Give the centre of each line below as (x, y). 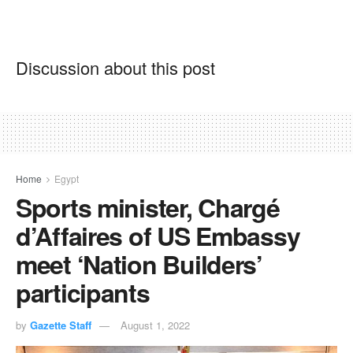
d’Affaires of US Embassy (158, 235)
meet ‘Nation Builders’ (139, 264)
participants (83, 292)
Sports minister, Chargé (148, 207)
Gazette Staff (61, 325)
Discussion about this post (115, 67)
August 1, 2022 (155, 325)
